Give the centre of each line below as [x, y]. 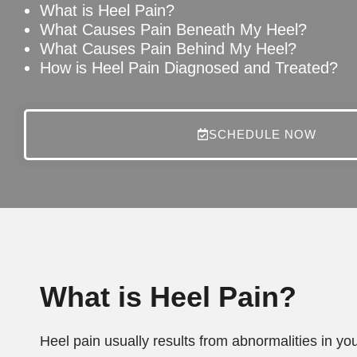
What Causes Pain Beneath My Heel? [173, 29]
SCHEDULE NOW [263, 134]
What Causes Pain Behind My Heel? [168, 48]
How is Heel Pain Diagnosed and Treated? [189, 67]
